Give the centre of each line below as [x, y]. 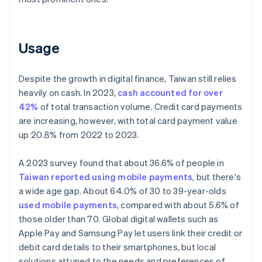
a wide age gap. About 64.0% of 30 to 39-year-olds [123, 191]
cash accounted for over [170, 93]
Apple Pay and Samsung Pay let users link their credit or [131, 233]
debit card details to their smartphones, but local [118, 247]
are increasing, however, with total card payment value [128, 121]
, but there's [217, 177]
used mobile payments [68, 205]
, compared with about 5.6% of [178, 205]
